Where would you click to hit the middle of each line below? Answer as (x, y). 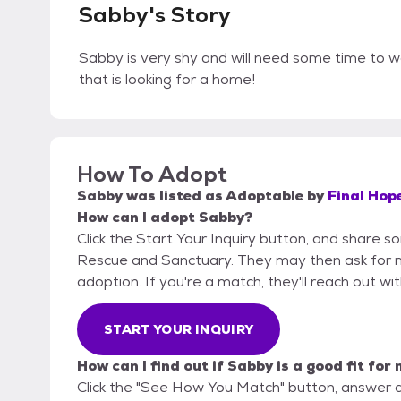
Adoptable (264, 196)
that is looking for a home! (167, 79)
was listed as (174, 196)
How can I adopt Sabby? (165, 217)
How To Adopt (152, 174)
